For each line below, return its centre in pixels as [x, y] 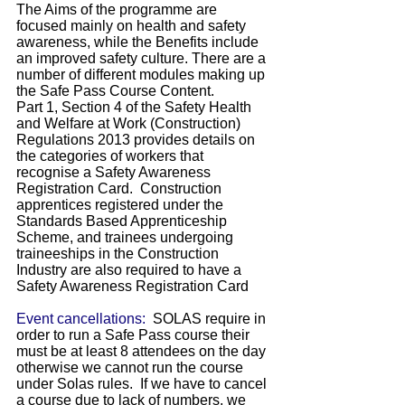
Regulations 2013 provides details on [136, 140]
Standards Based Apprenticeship [122, 221]
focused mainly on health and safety [131, 26]
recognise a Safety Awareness [113, 172]
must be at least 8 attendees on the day [141, 351]
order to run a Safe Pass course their [133, 335]
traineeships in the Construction [118, 254]
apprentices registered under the [120, 205]
